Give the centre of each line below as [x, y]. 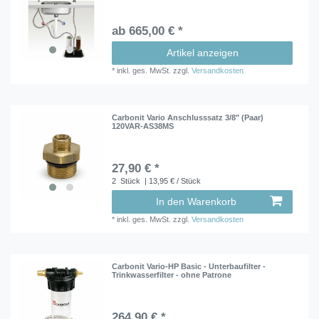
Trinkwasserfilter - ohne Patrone [172, 275]
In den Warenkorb [196, 201]
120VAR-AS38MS [143, 126]
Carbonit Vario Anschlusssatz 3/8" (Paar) [188, 117]
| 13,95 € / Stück [172, 181]
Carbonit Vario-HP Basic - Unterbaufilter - [189, 267]
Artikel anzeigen [202, 52]
